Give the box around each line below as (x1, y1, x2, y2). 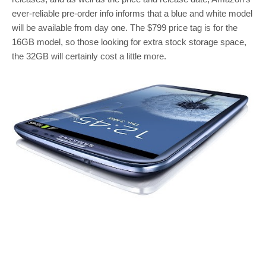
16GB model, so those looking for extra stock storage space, (12, 36, 246, 47)
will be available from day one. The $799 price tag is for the (12, 22, 237, 33)
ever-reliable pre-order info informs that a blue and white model (12, 8, 252, 18)
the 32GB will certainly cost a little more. (12, 50, 166, 61)
